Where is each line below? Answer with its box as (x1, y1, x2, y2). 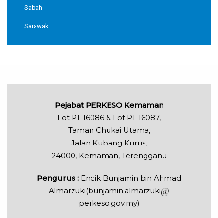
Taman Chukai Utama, (68, 126, 150, 135)
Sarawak (24, 22, 49, 30)
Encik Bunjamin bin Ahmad (81, 173, 181, 183)
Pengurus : (37, 173, 81, 183)
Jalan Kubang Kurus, (71, 138, 147, 148)
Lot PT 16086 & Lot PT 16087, (57, 113, 161, 123)
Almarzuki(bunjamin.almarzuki (49, 186, 161, 196)
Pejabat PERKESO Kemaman (54, 100, 163, 110)
